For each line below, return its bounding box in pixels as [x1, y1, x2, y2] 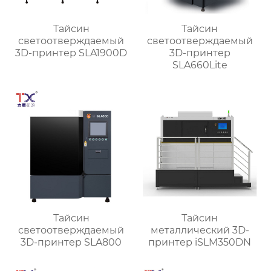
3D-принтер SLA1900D [15, 47, 128, 59]
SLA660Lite [172, 59, 227, 71]
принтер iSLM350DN [148, 237, 252, 249]
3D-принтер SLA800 [21, 237, 122, 249]
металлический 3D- [150, 224, 249, 237]
